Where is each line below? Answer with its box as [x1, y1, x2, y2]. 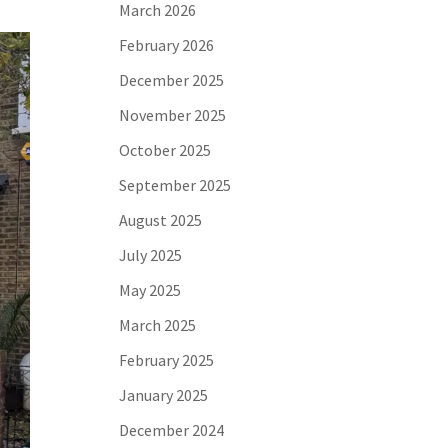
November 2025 [119, 105, 227, 125]
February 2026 [119, 35, 215, 55]
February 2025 [119, 350, 215, 370]
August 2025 [119, 210, 203, 230]
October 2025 [119, 140, 212, 160]
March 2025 [119, 315, 197, 335]
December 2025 [119, 70, 225, 90]
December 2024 [119, 420, 225, 440]
